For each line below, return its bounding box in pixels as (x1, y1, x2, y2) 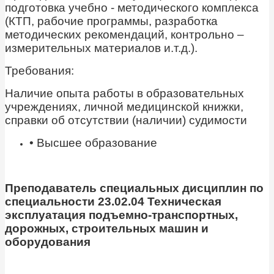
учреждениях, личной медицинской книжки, (5, 100, 243, 114)
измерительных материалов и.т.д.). (5, 42, 198, 55)
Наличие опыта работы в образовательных (5, 87, 244, 100)
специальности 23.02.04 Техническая (5, 195, 221, 209)
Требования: (5, 64, 74, 78)
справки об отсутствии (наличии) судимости (5, 114, 247, 127)
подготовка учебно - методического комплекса (5, 1, 259, 15)
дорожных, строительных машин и (5, 222, 209, 235)
